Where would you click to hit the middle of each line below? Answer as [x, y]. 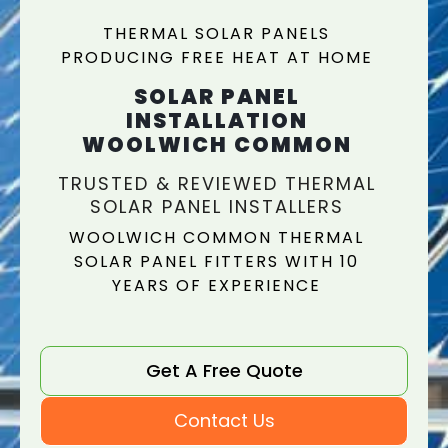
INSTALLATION [216, 120]
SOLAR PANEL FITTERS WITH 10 [216, 261]
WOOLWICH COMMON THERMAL [216, 237]
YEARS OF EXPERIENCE [216, 285]
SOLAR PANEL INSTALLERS [216, 206]
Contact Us [224, 420]
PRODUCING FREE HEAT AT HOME [216, 57]
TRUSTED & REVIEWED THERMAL [216, 183]
